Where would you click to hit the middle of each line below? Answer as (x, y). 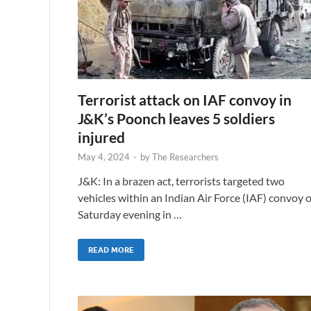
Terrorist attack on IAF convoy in (185, 99)
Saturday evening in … (130, 214)
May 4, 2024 (104, 157)
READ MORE (111, 250)
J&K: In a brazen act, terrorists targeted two (181, 180)
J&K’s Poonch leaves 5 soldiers (176, 118)
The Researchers (185, 157)
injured (101, 137)
